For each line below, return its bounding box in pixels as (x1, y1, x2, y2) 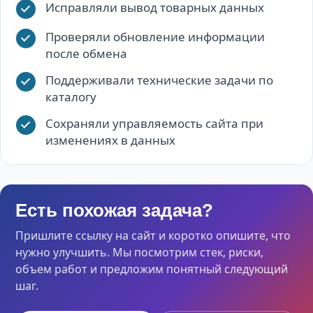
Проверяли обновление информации (45, 29, 265, 45)
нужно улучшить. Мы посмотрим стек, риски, (15, 245, 263, 260)
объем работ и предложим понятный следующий (15, 261, 288, 277)
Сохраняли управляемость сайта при (45, 115, 263, 131)
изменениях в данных (45, 132, 175, 148)
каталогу (45, 89, 96, 105)
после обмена (45, 45, 127, 61)
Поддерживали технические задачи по (45, 72, 273, 88)
